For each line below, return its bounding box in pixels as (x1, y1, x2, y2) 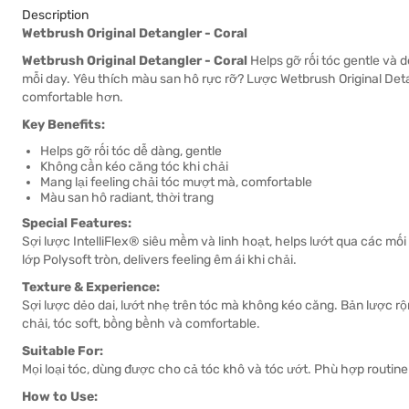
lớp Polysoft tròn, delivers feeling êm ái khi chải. (22, 252, 297, 267)
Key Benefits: (22, 117, 105, 132)
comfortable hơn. (22, 89, 123, 105)
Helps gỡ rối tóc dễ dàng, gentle (40, 143, 222, 159)
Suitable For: (22, 343, 103, 359)
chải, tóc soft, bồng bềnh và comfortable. (22, 316, 260, 331)
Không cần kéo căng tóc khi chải (40, 159, 228, 174)
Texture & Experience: (22, 279, 160, 295)
